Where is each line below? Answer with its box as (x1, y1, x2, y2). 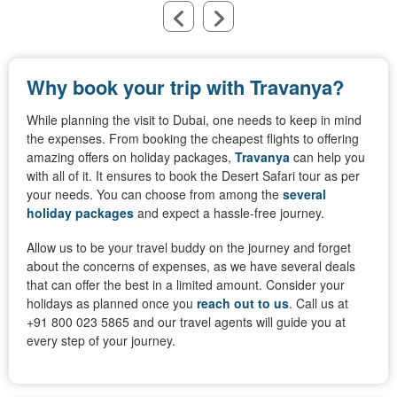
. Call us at (289, 294, 348, 313)
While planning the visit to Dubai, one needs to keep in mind (27, 111, 362, 129)
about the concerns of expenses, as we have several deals (27, 257, 355, 276)
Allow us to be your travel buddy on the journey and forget (27, 238, 351, 257)
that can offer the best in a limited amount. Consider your (27, 276, 345, 294)
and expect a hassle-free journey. (134, 204, 324, 222)
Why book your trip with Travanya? (27, 73, 344, 102)
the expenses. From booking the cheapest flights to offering (27, 129, 359, 148)
